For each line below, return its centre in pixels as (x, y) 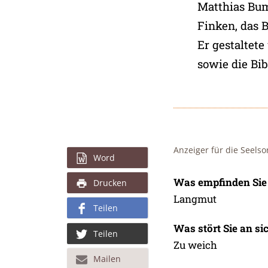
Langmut (195, 199)
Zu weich (195, 245)
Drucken (110, 183)
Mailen (107, 258)
